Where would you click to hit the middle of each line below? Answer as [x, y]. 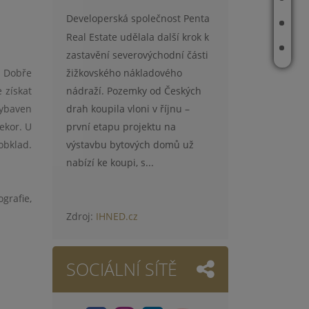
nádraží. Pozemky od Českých [134, 90]
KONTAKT [213, 48]
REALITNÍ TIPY [221, 23]
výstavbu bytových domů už [130, 144]
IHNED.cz [117, 216]
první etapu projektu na [121, 126]
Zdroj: [81, 216]
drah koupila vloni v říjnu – [128, 108]
